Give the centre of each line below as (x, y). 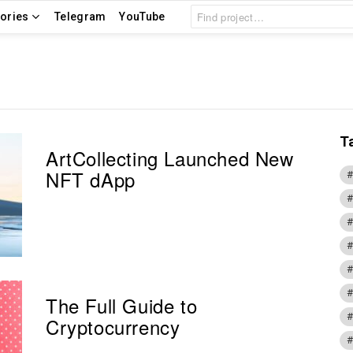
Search (208, 11)
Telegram (80, 17)
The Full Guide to (122, 305)
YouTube (142, 17)
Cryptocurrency (113, 326)
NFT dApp (91, 179)
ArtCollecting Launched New (170, 158)
